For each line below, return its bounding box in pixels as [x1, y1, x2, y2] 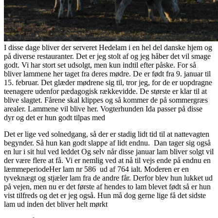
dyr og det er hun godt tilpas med [4, 113, 105, 122]
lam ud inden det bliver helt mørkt [4, 200, 109, 209]
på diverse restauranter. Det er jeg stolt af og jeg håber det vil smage [4, 52, 211, 61]
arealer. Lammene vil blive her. [4, 105, 100, 113]
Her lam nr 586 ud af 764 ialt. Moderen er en [49, 165, 189, 174]
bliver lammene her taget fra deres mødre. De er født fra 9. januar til [4, 70, 211, 78]
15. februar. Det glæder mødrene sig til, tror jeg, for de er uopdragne [4, 78, 212, 87]
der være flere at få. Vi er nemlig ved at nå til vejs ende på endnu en [4, 156, 211, 165]
